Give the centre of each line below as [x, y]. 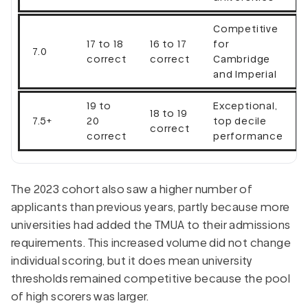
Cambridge [242, 59]
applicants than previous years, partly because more [151, 207]
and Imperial [245, 74]
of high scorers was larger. [80, 296]
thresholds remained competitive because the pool [151, 278]
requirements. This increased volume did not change [151, 243]
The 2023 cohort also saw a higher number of [132, 189]
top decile [240, 121]
